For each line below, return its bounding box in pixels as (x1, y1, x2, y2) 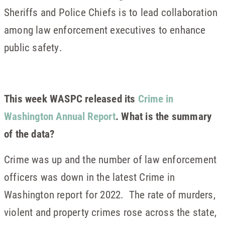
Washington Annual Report (4, 108, 116, 123)
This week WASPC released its (4, 91, 138, 105)
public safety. (4, 40, 62, 54)
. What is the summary (116, 108, 212, 123)
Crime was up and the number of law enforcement (4, 152, 217, 166)
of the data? (4, 126, 55, 141)
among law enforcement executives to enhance (4, 22, 206, 37)
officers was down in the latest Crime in (4, 169, 175, 184)
